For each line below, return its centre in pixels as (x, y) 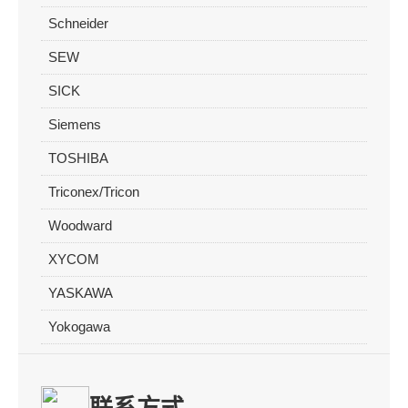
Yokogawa (79, 327)
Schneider (78, 24)
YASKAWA (81, 293)
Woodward (80, 226)
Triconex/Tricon (94, 192)
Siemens (75, 125)
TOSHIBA (78, 158)
